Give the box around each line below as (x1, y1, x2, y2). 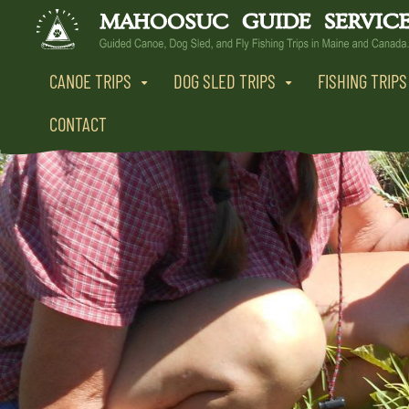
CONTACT (49, 112, 107, 135)
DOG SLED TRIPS (173, 69, 276, 92)
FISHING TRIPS (318, 69, 407, 92)
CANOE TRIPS (49, 69, 131, 92)
